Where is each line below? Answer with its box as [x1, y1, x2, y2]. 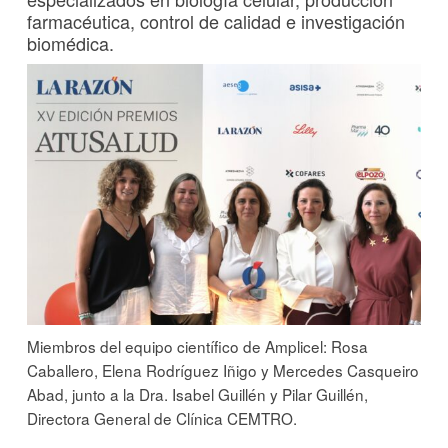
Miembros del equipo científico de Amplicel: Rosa [27, 335, 368, 358]
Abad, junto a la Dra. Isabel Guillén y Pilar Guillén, [27, 383, 368, 406]
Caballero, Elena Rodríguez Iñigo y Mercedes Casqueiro [27, 359, 419, 382]
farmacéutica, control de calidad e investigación [27, 7, 405, 34]
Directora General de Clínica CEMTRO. [27, 407, 297, 430]
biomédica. [27, 29, 114, 56]
